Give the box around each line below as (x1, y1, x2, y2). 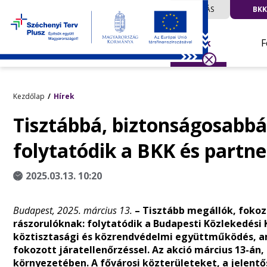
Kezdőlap (13, 91, 45, 101)
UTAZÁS (187, 4, 214, 14)
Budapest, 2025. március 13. (13, 204, 135, 217)
